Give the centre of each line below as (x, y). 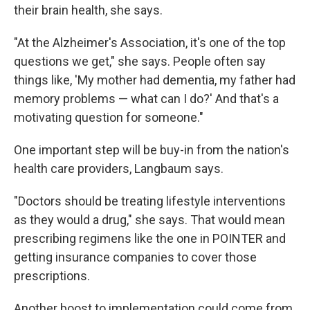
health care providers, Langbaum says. (119, 168)
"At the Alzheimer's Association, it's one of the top (150, 43)
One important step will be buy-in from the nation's (152, 150)
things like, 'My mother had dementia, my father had (155, 80)
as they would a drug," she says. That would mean (149, 220)
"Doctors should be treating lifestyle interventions (150, 201)
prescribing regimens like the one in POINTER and (150, 238)
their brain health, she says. (88, 10)
